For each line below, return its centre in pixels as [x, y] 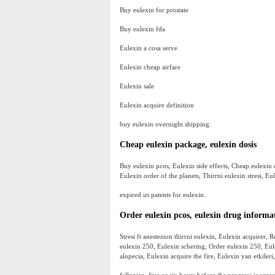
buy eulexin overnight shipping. [165, 124]
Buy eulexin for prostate [154, 10]
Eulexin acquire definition [157, 105]
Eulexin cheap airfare [150, 67]
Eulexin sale [137, 86]
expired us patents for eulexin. [163, 195]
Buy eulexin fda [142, 29]
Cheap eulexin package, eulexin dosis [188, 145]
